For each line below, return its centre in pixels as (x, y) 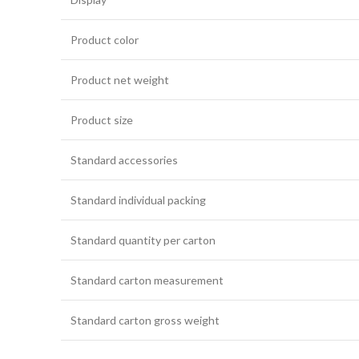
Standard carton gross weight (145, 320)
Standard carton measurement (147, 280)
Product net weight (120, 79)
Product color (105, 39)
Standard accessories (124, 159)
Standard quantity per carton (143, 240)
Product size (102, 119)
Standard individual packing (138, 200)
